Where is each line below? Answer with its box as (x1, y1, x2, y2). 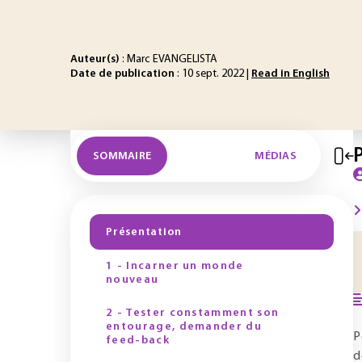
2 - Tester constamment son (106, 307, 280, 319)
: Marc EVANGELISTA (120, 53, 217, 65)
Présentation (106, 225, 182, 238)
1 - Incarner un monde (106, 260, 244, 272)
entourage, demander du (106, 321, 263, 333)
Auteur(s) (70, 53, 120, 65)
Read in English (251, 68, 330, 80)
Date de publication (70, 68, 175, 80)
